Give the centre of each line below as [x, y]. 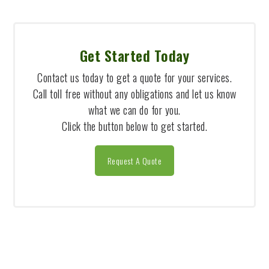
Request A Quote [134, 161]
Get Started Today [134, 55]
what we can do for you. [134, 110]
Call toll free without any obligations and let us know [134, 94]
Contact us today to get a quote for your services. [134, 77]
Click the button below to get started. [134, 126]
